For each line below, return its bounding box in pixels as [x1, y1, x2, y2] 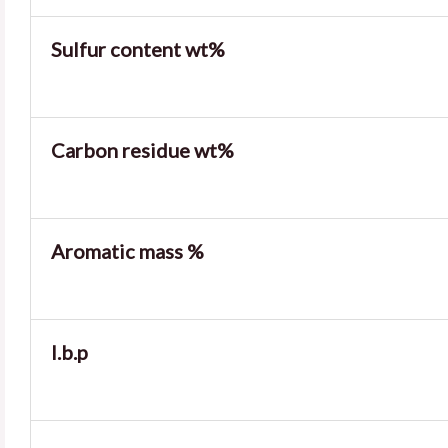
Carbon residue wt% [51, 138, 234, 162]
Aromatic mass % [51, 239, 204, 263]
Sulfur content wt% [51, 37, 225, 61]
